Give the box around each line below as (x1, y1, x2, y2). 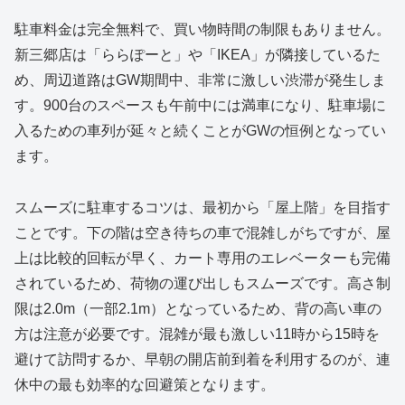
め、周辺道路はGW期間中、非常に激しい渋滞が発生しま (14, 72, 386, 89)
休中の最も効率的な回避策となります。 (14, 377, 275, 393)
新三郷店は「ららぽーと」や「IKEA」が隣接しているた (14, 47, 381, 63)
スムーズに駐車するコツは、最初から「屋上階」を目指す (14, 200, 391, 216)
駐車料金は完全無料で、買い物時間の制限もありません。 (14, 22, 391, 38)
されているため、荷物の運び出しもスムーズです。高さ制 (14, 276, 391, 292)
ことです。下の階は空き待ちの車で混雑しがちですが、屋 (14, 225, 391, 241)
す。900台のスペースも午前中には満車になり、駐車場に (14, 98, 386, 114)
